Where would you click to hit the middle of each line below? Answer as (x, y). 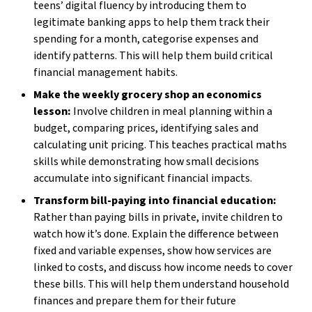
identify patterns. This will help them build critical (153, 56)
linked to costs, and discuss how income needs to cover (163, 267)
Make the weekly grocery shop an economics (148, 95)
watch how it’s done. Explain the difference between (156, 234)
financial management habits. (106, 72)
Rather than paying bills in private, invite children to (158, 217)
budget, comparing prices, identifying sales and (146, 128)
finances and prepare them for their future (135, 301)
